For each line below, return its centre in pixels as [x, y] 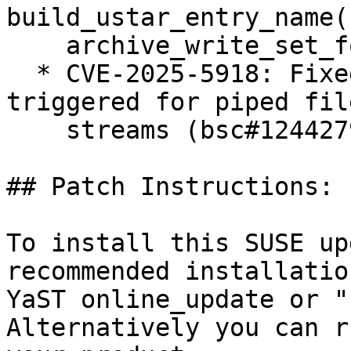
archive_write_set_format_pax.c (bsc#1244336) [36, 46]
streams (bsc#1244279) [36, 130]
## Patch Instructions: [170, 187]
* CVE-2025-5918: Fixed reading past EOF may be [21, 74]
